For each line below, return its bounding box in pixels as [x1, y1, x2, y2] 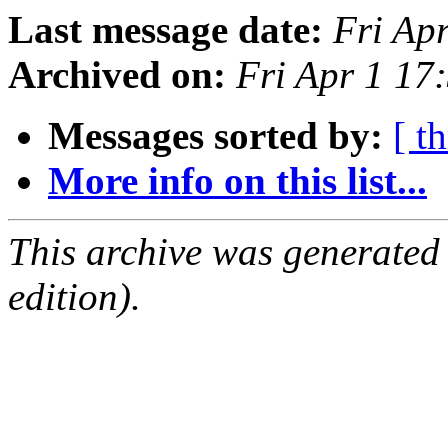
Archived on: [8, 53, 226, 97]
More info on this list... [48, 159, 427, 203]
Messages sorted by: [48, 114, 383, 158]
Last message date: [8, 8, 323, 52]
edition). [8, 275, 141, 319]
